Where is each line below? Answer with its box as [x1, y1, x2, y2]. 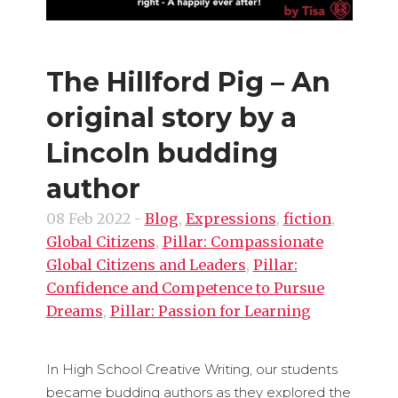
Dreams [45, 302, 103, 320]
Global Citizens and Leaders [45, 256, 246, 274]
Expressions [185, 210, 276, 227]
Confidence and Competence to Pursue [45, 279, 324, 297]
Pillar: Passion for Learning [109, 302, 311, 320]
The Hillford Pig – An [45, 66, 330, 99]
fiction [283, 210, 331, 227]
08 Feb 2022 [45, 210, 131, 227]
